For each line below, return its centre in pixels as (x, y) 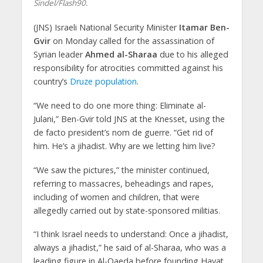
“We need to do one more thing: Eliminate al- (119, 105)
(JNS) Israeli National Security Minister (106, 27)
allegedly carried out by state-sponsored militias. (127, 210)
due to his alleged (193, 54)
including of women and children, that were (116, 197)
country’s (51, 81)
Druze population (103, 81)
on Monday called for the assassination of (132, 41)
